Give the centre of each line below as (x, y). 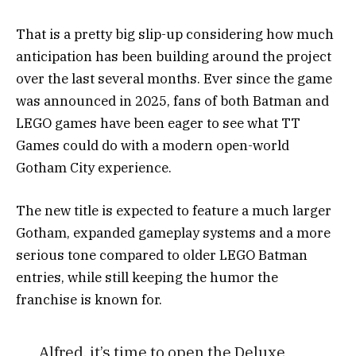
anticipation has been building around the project (174, 57)
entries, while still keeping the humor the (147, 278)
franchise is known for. (89, 300)
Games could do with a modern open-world (153, 146)
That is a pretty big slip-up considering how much (175, 35)
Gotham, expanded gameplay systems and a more (173, 233)
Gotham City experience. (94, 168)
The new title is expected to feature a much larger (174, 211)
